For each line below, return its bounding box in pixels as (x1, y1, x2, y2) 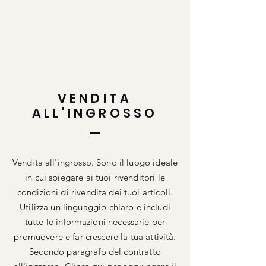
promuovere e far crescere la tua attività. (14, 231, 176, 242)
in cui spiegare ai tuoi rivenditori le (25, 172, 165, 183)
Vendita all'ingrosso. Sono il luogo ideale (12, 157, 178, 168)
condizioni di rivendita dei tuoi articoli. (17, 186, 173, 198)
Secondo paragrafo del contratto (29, 246, 161, 257)
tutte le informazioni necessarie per (24, 216, 166, 227)
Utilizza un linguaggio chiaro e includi (20, 201, 170, 213)
